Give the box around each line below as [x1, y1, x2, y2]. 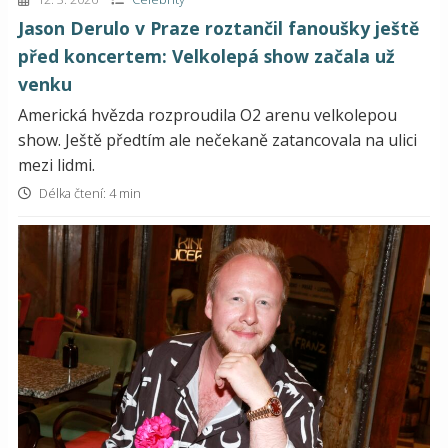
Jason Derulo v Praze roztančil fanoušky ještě [18, 15, 419, 40]
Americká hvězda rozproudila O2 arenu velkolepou [18, 103, 397, 126]
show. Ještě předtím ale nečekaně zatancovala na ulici [18, 128, 417, 151]
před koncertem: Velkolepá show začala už [18, 43, 395, 68]
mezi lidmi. [18, 153, 95, 176]
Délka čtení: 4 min [36, 183, 141, 202]
